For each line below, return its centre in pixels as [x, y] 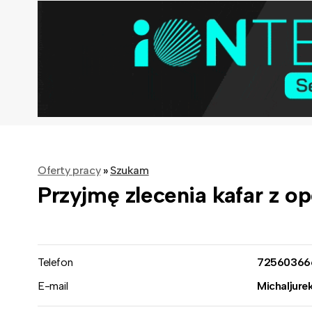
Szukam [130, 170]
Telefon [55, 262]
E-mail [53, 286]
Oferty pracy [69, 170]
